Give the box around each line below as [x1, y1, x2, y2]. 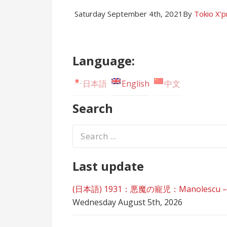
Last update [72, 157, 144, 174]
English [122, 78, 149, 89]
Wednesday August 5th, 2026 [72, 196, 182, 208]
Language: [72, 52, 135, 69]
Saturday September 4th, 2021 [74, 8, 183, 19]
